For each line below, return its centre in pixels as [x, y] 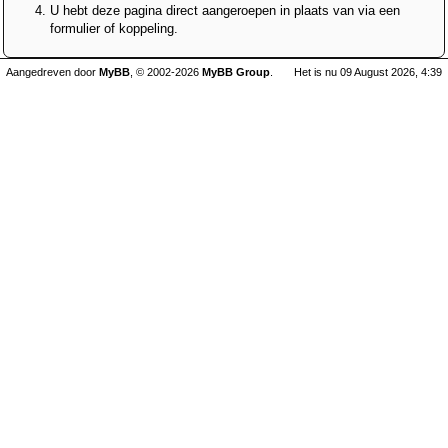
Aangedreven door [52, 72]
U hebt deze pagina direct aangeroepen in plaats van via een [225, 10]
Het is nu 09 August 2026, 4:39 [368, 72]
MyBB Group [236, 72]
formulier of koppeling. [114, 28]
